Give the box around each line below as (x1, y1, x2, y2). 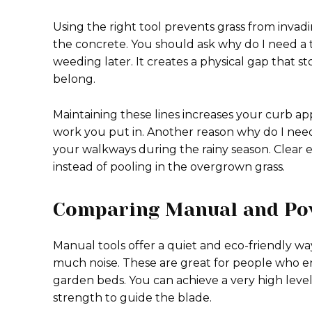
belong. (53, 72, 95, 86)
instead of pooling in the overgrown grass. (53, 160, 285, 173)
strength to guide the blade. (53, 291, 212, 304)
